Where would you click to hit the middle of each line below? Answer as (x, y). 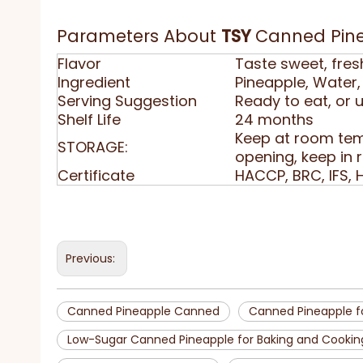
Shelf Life (89, 120)
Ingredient (94, 82)
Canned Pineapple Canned (143, 311)
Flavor (79, 64)
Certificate (96, 175)
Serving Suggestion (127, 101)
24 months (274, 120)
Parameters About (139, 36)
